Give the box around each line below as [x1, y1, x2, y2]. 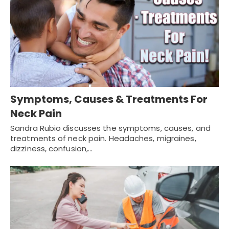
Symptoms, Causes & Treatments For [10, 92, 208, 107]
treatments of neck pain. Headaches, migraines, [10, 133, 196, 144]
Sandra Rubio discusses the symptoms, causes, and [10, 123, 211, 134]
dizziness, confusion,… [10, 143, 93, 154]
